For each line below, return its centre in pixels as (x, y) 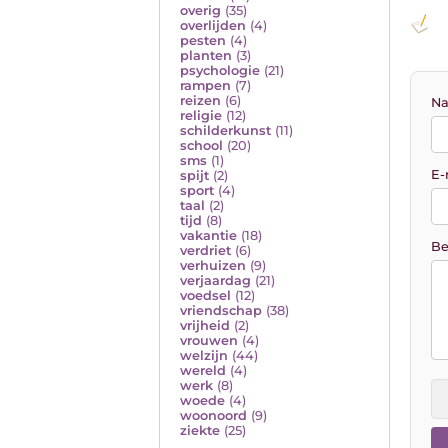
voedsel (205, 295)
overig (200, 10)
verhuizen (213, 265)
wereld (203, 370)
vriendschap (221, 310)
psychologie (220, 70)
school (201, 145)
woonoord (213, 415)
